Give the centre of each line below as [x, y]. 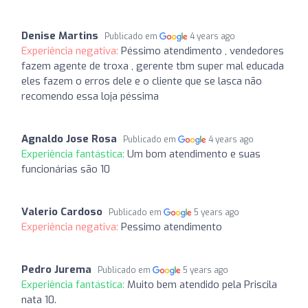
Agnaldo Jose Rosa [69, 139]
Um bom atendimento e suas [194, 154]
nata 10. [39, 299]
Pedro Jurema [56, 269]
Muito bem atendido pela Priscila [202, 284]
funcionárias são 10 [66, 169]
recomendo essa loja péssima [90, 96]
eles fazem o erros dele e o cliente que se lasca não [142, 81]
